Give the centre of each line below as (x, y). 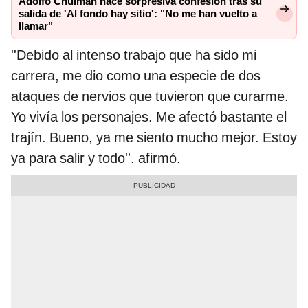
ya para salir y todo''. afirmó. (96, 158)
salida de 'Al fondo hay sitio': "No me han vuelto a (138, 13)
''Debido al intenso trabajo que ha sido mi (134, 55)
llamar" (36, 26)
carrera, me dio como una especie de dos (136, 75)
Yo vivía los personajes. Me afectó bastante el (149, 117)
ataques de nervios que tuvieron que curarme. (150, 96)
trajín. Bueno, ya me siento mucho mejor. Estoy (154, 137)
